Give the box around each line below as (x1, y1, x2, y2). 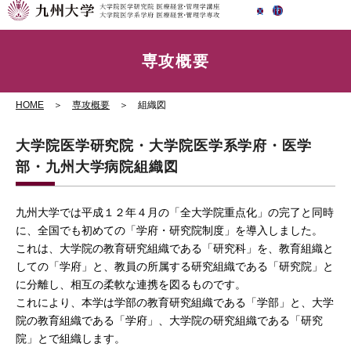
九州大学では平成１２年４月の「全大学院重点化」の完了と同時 (16, 206, 334, 219)
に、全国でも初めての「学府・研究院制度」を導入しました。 (16, 224, 323, 237)
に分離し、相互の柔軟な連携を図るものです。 (16, 278, 246, 291)
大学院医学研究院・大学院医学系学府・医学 (16, 138, 312, 154)
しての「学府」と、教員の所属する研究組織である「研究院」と (16, 260, 334, 273)
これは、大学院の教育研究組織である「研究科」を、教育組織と (16, 242, 334, 255)
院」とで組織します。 (16, 332, 125, 345)
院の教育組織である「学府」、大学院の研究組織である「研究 (16, 314, 323, 327)
